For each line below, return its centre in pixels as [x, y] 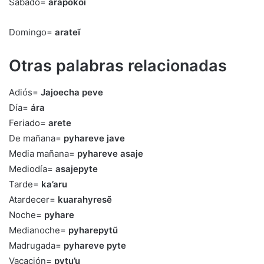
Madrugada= [36, 245]
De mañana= [36, 138]
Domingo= [32, 32]
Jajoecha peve [72, 92]
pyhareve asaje [110, 153]
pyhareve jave [94, 138]
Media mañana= [43, 153]
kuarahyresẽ [85, 199]
